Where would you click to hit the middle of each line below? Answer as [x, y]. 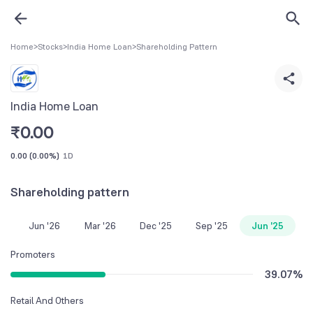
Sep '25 [212, 225]
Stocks [50, 47]
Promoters [33, 254]
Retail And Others [47, 300]
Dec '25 [156, 225]
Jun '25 [268, 225]
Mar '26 [100, 225]
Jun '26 [44, 225]
